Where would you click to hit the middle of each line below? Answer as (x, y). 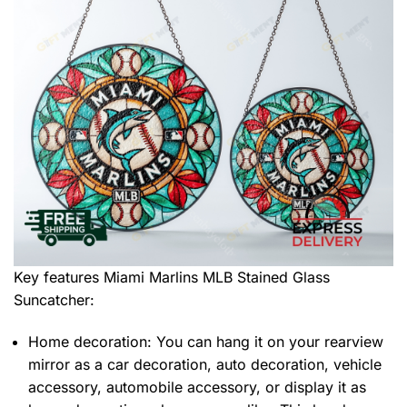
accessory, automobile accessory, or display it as (197, 387)
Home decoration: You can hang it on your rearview (206, 342)
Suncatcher (52, 300)
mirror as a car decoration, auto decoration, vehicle (205, 365)
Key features (59, 278)
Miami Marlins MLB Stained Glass (217, 278)
